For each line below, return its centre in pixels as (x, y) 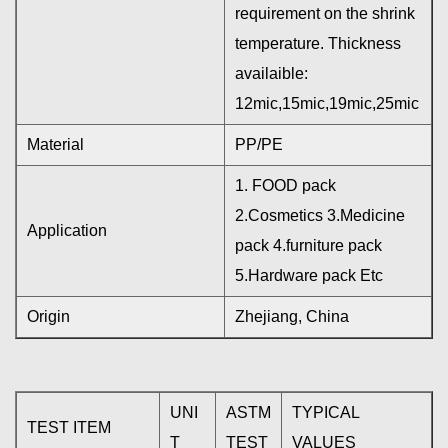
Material (55, 144)
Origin (48, 316)
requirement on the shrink (325, 13)
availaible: (271, 73)
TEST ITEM (69, 427)
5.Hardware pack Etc (309, 275)
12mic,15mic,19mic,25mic (327, 103)
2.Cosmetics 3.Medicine (320, 215)
